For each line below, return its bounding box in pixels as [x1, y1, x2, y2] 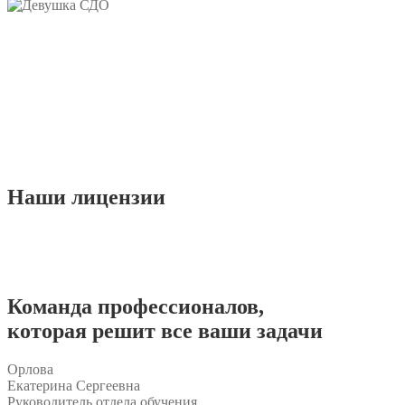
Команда [7, 294, 98, 318]
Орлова [7, 361, 53, 377]
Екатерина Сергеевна [7, 377, 140, 393]
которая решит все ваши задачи [7, 318, 323, 343]
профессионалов [98, 294, 259, 318]
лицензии [71, 184, 165, 209]
